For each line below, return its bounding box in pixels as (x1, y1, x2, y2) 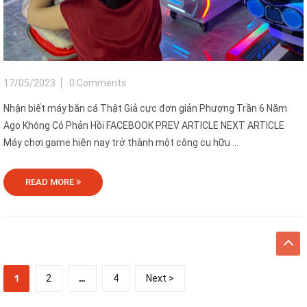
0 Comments (69, 77, 127, 89)
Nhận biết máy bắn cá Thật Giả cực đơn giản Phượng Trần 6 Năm (3, 103, 287, 114)
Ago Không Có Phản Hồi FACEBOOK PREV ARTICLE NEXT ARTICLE (3, 120, 284, 132)
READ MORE (25, 177, 76, 188)
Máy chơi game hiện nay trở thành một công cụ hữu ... (3, 137, 238, 149)
